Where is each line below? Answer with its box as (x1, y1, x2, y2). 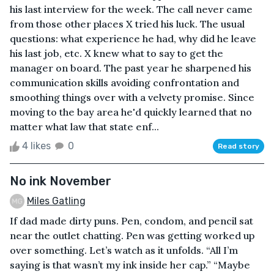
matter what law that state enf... (10, 120, 159, 133)
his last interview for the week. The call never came (10, 2, 253, 15)
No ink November (10, 173, 111, 188)
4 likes (20, 139, 53, 152)
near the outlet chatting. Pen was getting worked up (10, 229, 254, 242)
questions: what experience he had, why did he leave (10, 32, 256, 45)
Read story (218, 141, 259, 150)
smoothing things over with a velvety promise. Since (10, 91, 254, 103)
